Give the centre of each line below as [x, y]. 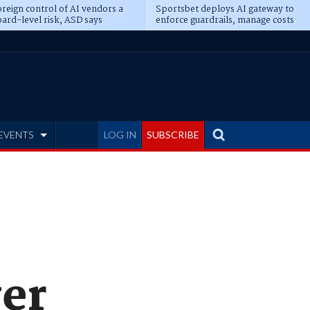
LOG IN [120, 135]
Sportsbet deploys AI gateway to [225, 9]
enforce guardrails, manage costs [225, 20]
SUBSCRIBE [173, 135]
